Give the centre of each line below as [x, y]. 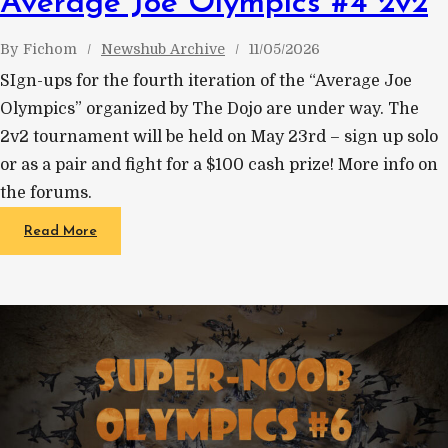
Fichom [50, 48]
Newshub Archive [163, 48]
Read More [60, 231]
